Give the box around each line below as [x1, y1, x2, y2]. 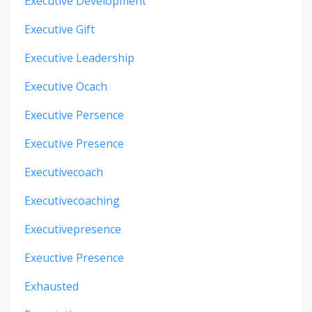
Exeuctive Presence [24, 250, 124, 266]
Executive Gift [24, 22, 95, 38]
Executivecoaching [24, 193, 120, 209]
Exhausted [24, 279, 79, 295]
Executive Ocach [24, 79, 107, 95]
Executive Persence [24, 107, 124, 123]
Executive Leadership [24, 50, 134, 66]
